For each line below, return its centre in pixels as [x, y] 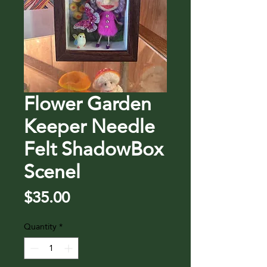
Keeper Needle [89, 126]
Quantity [40, 226]
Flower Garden [88, 104]
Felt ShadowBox [94, 149]
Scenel [52, 172]
